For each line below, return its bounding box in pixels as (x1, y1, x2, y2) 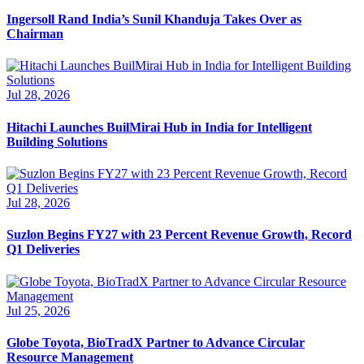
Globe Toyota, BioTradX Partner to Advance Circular (6, 335, 305, 349)
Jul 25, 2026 (6, 303, 70, 318)
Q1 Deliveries (6, 242, 80, 257)
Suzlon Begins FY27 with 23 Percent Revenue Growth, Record (6, 227, 352, 242)
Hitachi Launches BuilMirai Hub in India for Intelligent (6, 119, 312, 134)
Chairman (6, 27, 63, 41)
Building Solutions (6, 134, 107, 149)
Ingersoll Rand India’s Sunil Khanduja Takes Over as (6, 12, 301, 27)
